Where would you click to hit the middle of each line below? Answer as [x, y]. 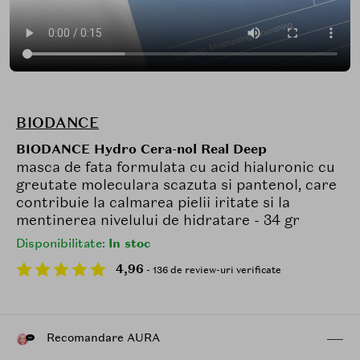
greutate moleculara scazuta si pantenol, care [176, 184]
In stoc [129, 243]
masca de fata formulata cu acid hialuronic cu [176, 166]
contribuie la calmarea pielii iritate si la [153, 202]
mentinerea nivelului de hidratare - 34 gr [158, 219]
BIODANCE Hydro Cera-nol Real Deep [141, 149]
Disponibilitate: [62, 243]
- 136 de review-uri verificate [213, 270]
